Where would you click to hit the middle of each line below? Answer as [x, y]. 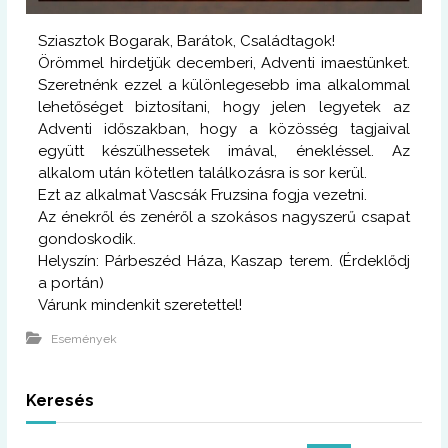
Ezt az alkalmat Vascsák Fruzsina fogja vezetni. [203, 194]
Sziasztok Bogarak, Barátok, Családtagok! [187, 40]
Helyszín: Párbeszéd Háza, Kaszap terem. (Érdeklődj [224, 260]
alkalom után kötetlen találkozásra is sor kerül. [203, 172]
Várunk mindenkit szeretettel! [140, 304]
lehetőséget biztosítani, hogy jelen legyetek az [224, 106]
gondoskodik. [87, 238]
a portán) [71, 282]
